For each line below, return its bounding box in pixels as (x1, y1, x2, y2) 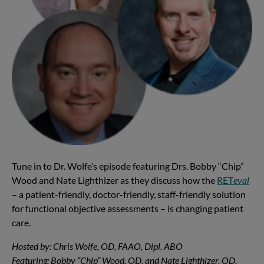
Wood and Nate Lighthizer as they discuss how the (12, 174, 217, 186)
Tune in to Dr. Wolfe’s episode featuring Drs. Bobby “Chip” (12, 160, 244, 172)
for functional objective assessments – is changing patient (12, 203, 243, 214)
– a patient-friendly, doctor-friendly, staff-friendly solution (12, 189, 246, 200)
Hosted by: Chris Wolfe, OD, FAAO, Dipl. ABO (12, 240, 183, 252)
